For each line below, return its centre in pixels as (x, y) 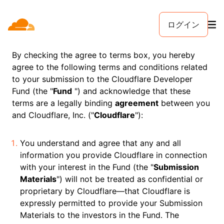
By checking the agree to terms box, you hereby (103, 55)
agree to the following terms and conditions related (110, 67)
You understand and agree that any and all (100, 143)
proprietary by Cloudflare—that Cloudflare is (105, 191)
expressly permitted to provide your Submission (111, 203)
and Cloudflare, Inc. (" (53, 115)
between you (184, 103)
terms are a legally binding (63, 103)
